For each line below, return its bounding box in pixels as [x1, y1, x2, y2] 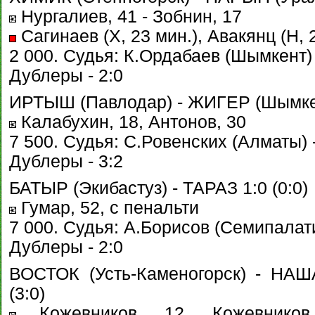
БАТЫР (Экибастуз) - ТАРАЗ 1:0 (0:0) [9, 179, 308, 198]
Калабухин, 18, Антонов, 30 [16, 112, 246, 131]
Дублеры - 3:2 [9, 152, 123, 171]
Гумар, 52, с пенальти [16, 198, 199, 217]
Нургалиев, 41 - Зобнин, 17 [16, 7, 242, 26]
